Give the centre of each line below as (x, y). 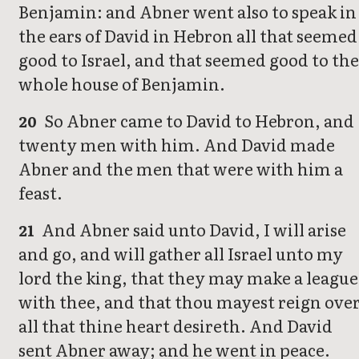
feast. (40, 193)
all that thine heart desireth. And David (175, 326)
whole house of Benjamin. (122, 84)
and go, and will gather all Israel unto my (181, 254)
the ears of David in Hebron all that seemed (188, 36)
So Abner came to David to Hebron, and (198, 121)
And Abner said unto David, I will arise (193, 230)
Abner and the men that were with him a (181, 169)
